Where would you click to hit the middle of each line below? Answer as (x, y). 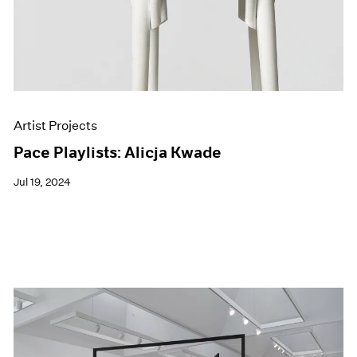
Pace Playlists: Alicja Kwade (118, 153)
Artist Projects (56, 126)
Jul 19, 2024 (43, 182)
